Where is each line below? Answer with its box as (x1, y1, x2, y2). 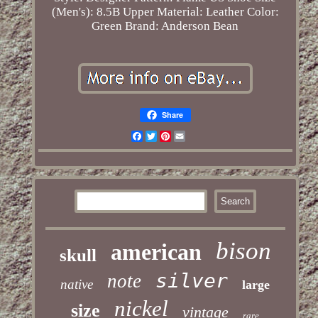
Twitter (156, 129, 192, 143)
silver (155, 269, 229, 293)
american (110, 239, 202, 265)
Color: (246, 5, 279, 19)
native (60, 277, 94, 292)
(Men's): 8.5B (51, 5, 120, 19)
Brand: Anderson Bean (125, 19, 239, 33)
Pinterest (170, 129, 215, 143)
